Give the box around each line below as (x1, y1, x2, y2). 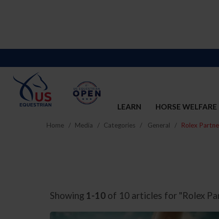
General (148, 121, 171, 129)
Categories (104, 121, 136, 129)
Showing (49, 190, 86, 201)
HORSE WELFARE (155, 102, 218, 111)
